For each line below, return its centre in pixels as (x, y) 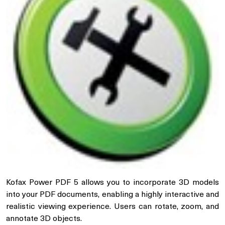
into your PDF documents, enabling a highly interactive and (113, 195)
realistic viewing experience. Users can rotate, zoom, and (113, 207)
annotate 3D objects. (44, 219)
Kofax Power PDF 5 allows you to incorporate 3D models (113, 183)
